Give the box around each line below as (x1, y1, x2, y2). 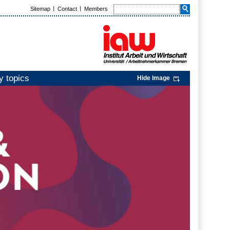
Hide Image (137, 74, 170, 82)
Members (84, 6, 108, 12)
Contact (57, 6, 77, 12)
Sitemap (30, 6, 50, 12)
